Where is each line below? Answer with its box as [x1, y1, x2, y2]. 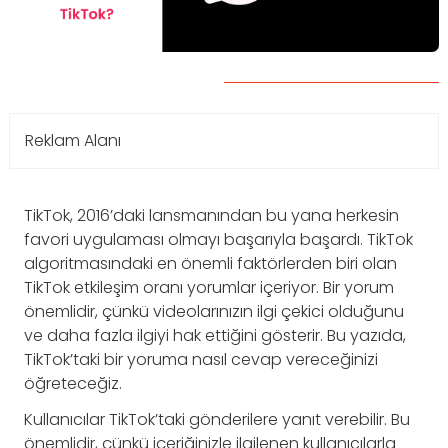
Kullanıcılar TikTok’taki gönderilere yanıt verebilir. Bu [24, 408, 410, 431]
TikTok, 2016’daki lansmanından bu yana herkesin [24, 204, 399, 227]
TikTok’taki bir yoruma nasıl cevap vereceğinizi [24, 348, 378, 371]
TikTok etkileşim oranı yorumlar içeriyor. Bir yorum [24, 276, 394, 299]
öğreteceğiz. [24, 372, 122, 395]
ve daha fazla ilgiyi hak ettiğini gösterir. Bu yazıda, [24, 324, 406, 347]
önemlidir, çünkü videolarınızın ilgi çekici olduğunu [24, 300, 404, 323]
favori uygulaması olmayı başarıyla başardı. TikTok [24, 228, 413, 251]
